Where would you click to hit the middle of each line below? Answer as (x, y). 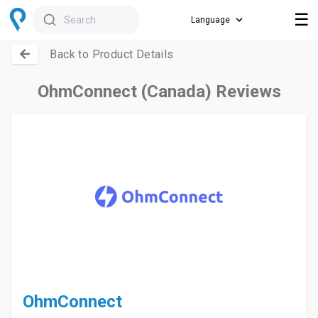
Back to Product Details (112, 54)
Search (79, 20)
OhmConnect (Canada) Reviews (159, 92)
